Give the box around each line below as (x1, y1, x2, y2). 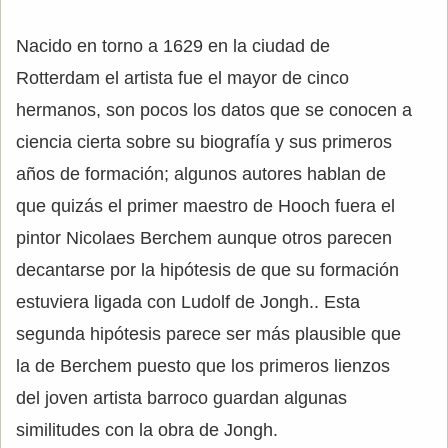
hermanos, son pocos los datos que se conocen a (16, 100, 412, 120)
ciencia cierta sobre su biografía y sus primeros (16, 132, 392, 152)
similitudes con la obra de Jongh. (16, 420, 278, 440)
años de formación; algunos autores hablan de (16, 164, 386, 184)
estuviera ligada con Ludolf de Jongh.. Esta (16, 292, 360, 312)
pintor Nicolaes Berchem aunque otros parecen (16, 228, 392, 248)
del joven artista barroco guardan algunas (16, 388, 347, 408)
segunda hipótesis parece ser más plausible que (16, 324, 401, 344)
